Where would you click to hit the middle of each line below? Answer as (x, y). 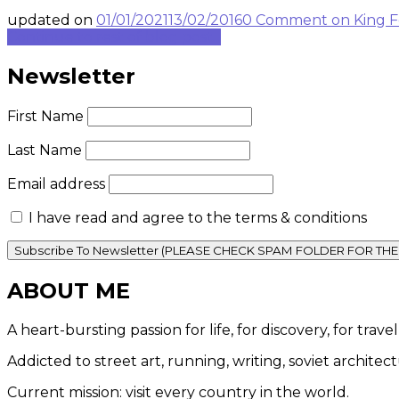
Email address (56, 184)
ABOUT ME (69, 291)
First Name (45, 117)
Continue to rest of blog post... (114, 37)
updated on (52, 20)
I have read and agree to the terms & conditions (196, 218)
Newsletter (71, 77)
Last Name (45, 151)
